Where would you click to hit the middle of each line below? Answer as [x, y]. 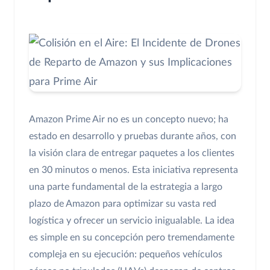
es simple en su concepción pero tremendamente [132, 238]
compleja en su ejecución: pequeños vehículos [126, 255]
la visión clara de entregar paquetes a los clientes [132, 153]
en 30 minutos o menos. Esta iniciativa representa [133, 170]
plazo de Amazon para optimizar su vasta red [123, 204]
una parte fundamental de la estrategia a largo [126, 187]
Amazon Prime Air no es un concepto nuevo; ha [129, 120]
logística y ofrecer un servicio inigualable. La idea [132, 221]
